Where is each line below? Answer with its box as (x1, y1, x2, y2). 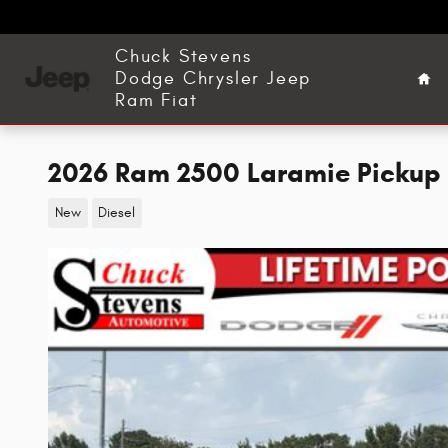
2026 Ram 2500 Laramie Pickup (48, 156, 441, 190)
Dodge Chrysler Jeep (115, 68, 312, 89)
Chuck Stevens (115, 46, 252, 67)
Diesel (98, 204, 136, 221)
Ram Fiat (115, 90, 198, 111)
